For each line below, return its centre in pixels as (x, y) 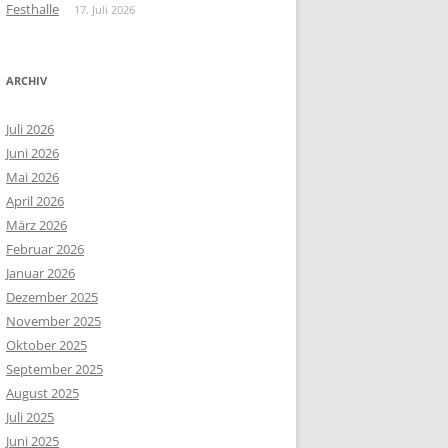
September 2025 (54, 369)
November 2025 (53, 321)
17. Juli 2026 (104, 10)
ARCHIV (26, 81)
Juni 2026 (32, 153)
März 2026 (36, 225)
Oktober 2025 (46, 345)
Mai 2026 (32, 177)
